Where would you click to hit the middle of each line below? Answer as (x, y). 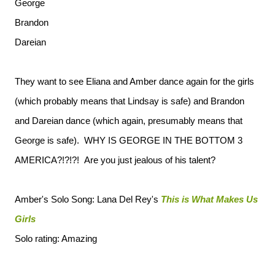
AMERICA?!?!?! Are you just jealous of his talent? (115, 160)
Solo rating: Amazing (56, 238)
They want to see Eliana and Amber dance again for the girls (134, 81)
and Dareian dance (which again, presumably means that (129, 121)
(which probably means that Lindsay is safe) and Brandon (130, 101)
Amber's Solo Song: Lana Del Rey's (88, 199)
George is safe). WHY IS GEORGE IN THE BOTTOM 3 (129, 140)
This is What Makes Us (209, 199)
